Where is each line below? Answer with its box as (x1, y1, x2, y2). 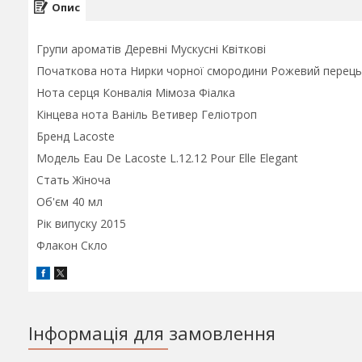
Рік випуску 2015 (36, 216, 126, 231)
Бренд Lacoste (36, 128, 115, 144)
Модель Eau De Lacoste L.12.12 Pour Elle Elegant (36, 150, 298, 166)
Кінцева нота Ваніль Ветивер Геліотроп (36, 107, 260, 122)
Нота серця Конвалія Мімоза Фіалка (36, 85, 235, 100)
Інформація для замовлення (28, 321, 276, 346)
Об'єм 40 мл (36, 194, 103, 209)
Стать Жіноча (36, 172, 111, 187)
